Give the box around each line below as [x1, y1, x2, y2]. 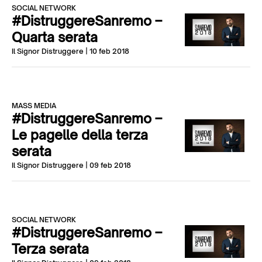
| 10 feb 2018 [84, 47, 129, 56]
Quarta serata [12, 29, 98, 45]
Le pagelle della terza [12, 127, 148, 143]
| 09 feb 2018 [84, 161, 131, 170]
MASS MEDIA [12, 101, 56, 110]
